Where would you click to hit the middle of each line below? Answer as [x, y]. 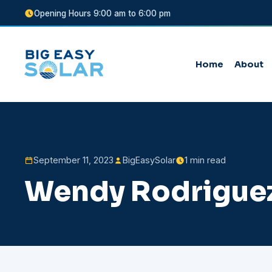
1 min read [205, 160]
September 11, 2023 [73, 160]
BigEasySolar [149, 160]
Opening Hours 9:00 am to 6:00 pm [102, 13]
